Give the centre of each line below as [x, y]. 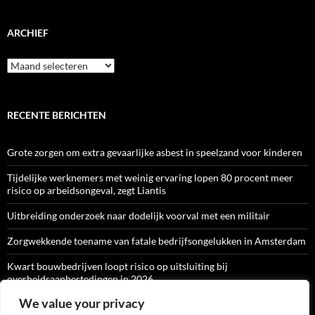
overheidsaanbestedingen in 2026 [80, 278]
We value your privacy [82, 303]
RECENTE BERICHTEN [57, 115]
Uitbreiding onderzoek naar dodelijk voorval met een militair [139, 215]
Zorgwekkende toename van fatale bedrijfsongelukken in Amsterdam [156, 240]
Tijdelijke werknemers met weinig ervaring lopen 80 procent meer [150, 177]
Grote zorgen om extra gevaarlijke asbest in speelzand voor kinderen [155, 152]
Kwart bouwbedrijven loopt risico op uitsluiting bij [117, 266]
